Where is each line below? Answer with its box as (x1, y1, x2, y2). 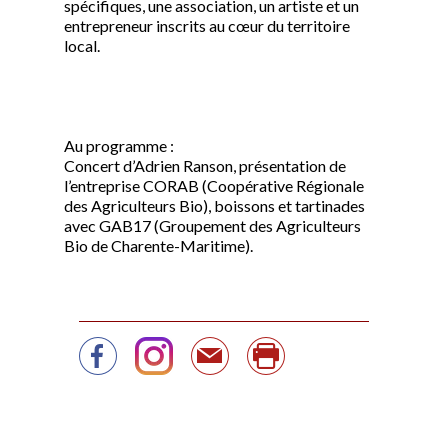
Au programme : (64, 136, 174, 155)
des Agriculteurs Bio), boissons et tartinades (64, 196, 365, 215)
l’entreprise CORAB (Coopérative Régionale (64, 176, 364, 195)
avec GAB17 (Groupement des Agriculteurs (64, 216, 361, 235)
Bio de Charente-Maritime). (64, 236, 253, 255)
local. (64, 36, 100, 55)
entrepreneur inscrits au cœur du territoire (64, 16, 350, 35)
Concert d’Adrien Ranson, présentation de (64, 156, 346, 175)
